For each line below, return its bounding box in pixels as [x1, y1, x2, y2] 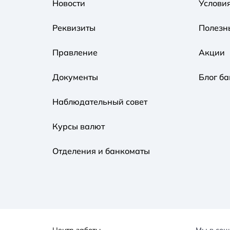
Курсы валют [52, 121, 105, 131]
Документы [52, 71, 98, 82]
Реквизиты [52, 22, 95, 33]
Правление [52, 47, 98, 57]
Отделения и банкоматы [52, 145, 150, 156]
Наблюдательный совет [52, 96, 147, 107]
